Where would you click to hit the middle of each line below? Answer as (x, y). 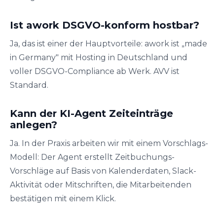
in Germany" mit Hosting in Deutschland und (99, 57)
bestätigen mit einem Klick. (63, 199)
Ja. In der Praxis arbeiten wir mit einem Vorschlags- (109, 143)
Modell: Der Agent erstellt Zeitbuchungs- (92, 157)
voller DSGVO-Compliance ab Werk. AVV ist (95, 71)
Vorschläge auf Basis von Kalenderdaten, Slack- (103, 171)
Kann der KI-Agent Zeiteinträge (92, 113)
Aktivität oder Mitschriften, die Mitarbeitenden (101, 185)
